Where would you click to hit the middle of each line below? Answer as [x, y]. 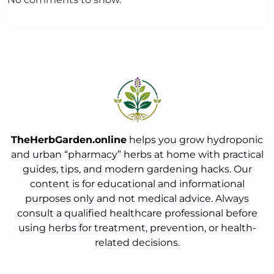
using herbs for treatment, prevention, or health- [137, 228]
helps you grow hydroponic [195, 140]
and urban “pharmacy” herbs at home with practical [137, 155]
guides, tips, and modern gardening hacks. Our [137, 169]
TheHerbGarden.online [69, 140]
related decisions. [137, 243]
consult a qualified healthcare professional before [137, 213]
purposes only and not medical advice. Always [137, 199]
